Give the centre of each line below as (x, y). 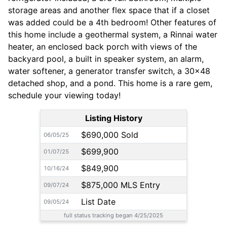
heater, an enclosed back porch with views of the (103, 47)
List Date (98, 202)
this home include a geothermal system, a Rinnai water (113, 35)
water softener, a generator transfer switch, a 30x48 (109, 71)
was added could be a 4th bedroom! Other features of (112, 23)
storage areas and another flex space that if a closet (109, 10)
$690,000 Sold (110, 135)
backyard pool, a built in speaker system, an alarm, (106, 59)
